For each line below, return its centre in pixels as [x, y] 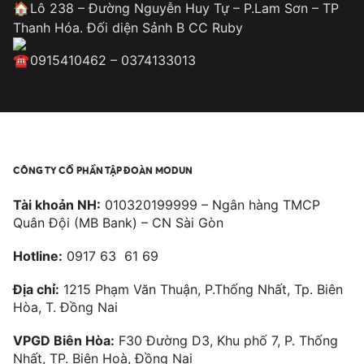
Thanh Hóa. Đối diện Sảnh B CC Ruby [128, 28]
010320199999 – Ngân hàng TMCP [210, 204]
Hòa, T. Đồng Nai [65, 307]
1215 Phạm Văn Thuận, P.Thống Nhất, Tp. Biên [201, 289]
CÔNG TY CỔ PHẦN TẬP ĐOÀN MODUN [103, 170]
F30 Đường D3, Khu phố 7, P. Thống [226, 341]
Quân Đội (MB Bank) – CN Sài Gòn [118, 222]
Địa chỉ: [36, 289]
